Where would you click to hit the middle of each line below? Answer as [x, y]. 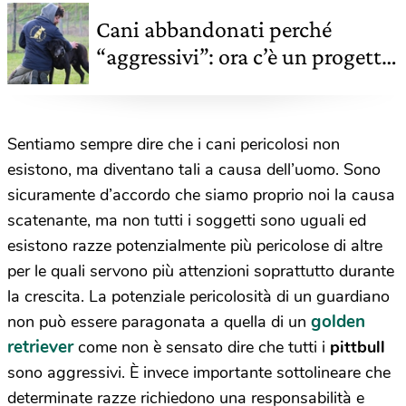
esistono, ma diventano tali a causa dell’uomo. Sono [194, 170]
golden [338, 322]
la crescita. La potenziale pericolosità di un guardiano [198, 297]
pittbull [358, 348]
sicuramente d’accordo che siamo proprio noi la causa [201, 195]
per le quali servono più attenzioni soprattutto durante [201, 271]
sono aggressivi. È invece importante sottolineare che [199, 373]
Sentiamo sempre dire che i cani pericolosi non [174, 145]
